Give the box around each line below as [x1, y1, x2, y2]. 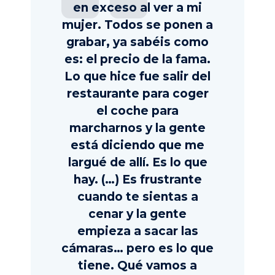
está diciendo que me [71, 138, 204, 153]
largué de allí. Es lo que [68, 155, 207, 170]
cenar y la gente [88, 207, 187, 222]
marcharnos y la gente [69, 121, 206, 136]
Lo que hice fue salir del [64, 69, 211, 84]
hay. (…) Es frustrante [73, 172, 202, 187]
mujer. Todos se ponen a [62, 18, 213, 33]
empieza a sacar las [77, 224, 198, 239]
